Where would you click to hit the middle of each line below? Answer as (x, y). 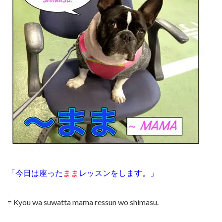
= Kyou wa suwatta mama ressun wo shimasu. (83, 202)
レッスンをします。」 (118, 173)
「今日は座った (35, 173)
